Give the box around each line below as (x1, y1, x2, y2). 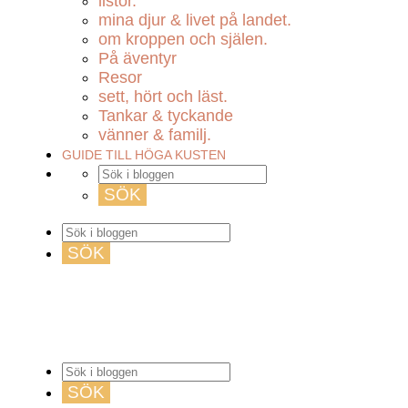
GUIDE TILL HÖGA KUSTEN (62, 148, 226, 162)
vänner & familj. (98, 126, 211, 144)
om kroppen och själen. (98, 30, 268, 48)
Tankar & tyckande (98, 107, 233, 125)
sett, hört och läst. (98, 87, 228, 106)
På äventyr (98, 49, 177, 67)
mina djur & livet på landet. (98, 11, 291, 29)
